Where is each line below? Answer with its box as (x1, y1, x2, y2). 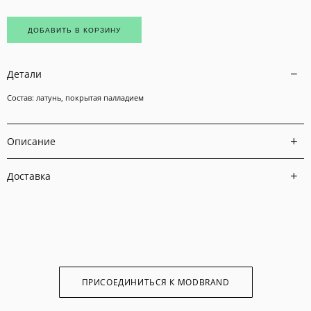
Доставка (7, 169, 51, 183)
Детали (7, 67, 42, 81)
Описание (7, 134, 56, 148)
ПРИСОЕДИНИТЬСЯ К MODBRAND (81, 276, 230, 288)
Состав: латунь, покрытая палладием (7, 92, 144, 103)
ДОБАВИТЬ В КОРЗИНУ (28, 26, 121, 34)
